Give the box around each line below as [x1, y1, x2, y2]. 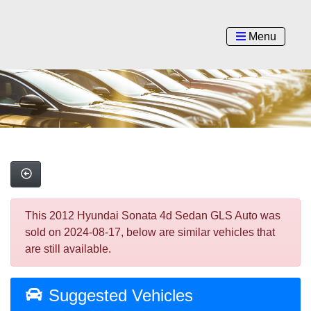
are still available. [25, 243, 111, 255]
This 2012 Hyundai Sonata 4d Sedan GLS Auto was [25, 210, 280, 222]
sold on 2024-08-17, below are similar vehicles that [25, 226, 275, 239]
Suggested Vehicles [43, 286, 193, 305]
